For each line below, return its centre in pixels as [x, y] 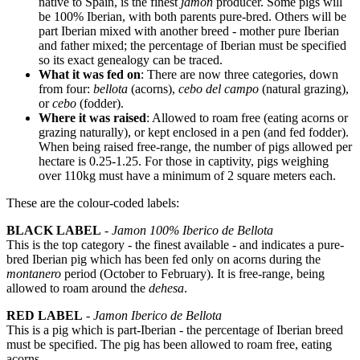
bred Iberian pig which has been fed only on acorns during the [164, 259]
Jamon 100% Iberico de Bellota [192, 230]
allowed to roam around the [78, 288]
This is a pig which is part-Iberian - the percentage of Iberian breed [175, 330]
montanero [34, 274]
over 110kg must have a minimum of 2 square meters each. [187, 176]
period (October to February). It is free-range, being [193, 274]
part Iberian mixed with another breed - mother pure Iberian [189, 31]
